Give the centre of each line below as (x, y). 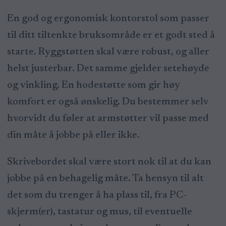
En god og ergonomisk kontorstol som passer (108, 19)
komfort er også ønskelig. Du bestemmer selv (108, 102)
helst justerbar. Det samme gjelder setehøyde (108, 69)
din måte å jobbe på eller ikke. (73, 135)
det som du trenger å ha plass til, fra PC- (97, 195)
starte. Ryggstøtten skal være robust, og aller (108, 52)
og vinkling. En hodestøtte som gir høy (93, 86)
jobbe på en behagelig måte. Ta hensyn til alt (105, 179)
